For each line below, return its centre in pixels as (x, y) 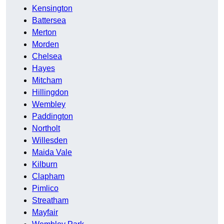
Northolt (46, 128)
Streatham (50, 200)
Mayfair (45, 212)
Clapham (48, 176)
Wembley (49, 104)
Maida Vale (52, 152)
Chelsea (47, 56)
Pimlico (45, 188)
